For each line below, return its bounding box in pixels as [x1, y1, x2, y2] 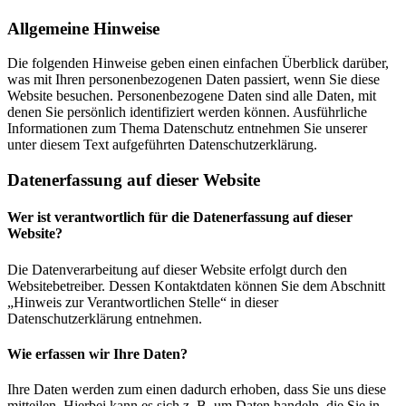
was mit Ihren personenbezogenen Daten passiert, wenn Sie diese [7, 72, 380, 88]
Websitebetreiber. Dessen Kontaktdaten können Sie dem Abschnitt [7, 277, 385, 294]
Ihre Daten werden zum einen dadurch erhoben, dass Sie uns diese [7, 382, 386, 398]
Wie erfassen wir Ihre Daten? [7, 345, 188, 362]
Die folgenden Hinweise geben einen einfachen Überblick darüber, [7, 55, 389, 72]
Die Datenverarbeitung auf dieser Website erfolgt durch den [7, 261, 347, 277]
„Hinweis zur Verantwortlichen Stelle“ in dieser [7, 294, 278, 310]
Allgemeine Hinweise [7, 18, 159, 38]
